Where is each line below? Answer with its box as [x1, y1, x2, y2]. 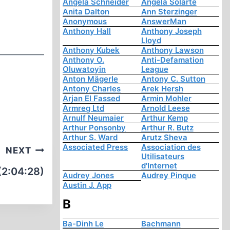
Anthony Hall [63, 26, 111, 36]
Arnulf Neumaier [63, 113, 124, 123]
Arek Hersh [141, 84, 183, 94]
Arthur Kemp [141, 113, 188, 123]
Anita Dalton [63, 7, 110, 17]
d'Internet [141, 161, 177, 171]
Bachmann [141, 219, 181, 229]
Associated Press [63, 142, 128, 152]
